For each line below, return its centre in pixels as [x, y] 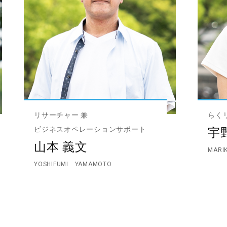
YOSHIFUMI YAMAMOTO [73, 164]
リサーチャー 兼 [61, 115]
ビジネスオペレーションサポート [90, 129]
